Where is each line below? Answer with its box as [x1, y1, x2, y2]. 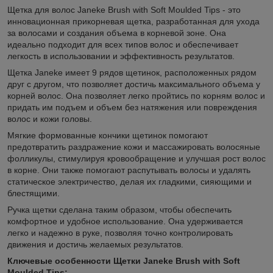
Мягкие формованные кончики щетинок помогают [7, 130, 208, 140]
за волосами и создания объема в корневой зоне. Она [7, 27, 226, 38]
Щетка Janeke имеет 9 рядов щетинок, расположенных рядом [7, 67, 257, 77]
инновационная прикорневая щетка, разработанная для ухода [7, 16, 260, 26]
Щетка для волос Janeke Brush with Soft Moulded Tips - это [7, 4, 241, 15]
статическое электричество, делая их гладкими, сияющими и [7, 176, 252, 186]
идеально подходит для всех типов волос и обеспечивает [7, 39, 238, 49]
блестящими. [7, 188, 60, 198]
